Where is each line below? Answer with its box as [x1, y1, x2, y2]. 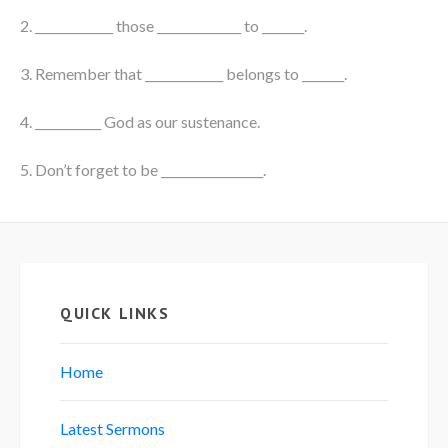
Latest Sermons [60, 418, 165, 438]
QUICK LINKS [60, 302, 170, 323]
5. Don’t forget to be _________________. [20, 159, 266, 179]
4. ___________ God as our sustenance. [20, 111, 260, 131]
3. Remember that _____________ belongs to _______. [20, 63, 347, 83]
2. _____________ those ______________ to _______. [20, 15, 307, 35]
